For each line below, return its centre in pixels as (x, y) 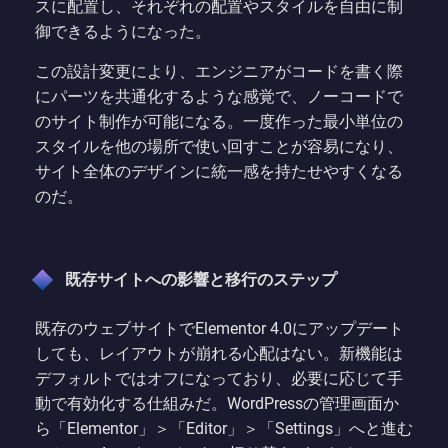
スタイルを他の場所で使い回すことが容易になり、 (219, 146)
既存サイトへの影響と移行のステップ (201, 279)
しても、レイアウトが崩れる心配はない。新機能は (219, 353)
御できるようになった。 (123, 31)
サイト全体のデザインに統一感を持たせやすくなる (219, 171)
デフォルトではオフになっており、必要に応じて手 (219, 378)
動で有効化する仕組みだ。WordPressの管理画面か (217, 403)
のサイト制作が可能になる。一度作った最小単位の (219, 121)
